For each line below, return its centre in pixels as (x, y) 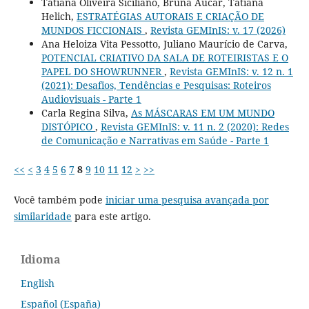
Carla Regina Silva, (86, 112)
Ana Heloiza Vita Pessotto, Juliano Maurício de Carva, (164, 43)
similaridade (42, 216)
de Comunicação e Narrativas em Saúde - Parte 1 (155, 140)
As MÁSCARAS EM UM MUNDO (202, 112)
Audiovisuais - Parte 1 (91, 99)
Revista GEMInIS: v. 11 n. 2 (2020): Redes (195, 126)
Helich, (59, 16)
